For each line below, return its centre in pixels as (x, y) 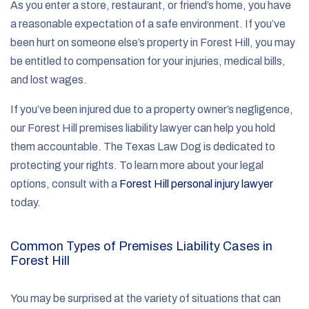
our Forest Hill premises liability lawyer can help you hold (143, 128)
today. (26, 202)
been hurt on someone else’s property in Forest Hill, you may (153, 42)
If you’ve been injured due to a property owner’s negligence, (152, 109)
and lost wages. (49, 79)
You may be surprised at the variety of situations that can (146, 298)
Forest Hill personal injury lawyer (196, 183)
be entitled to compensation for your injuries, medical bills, (148, 61)
